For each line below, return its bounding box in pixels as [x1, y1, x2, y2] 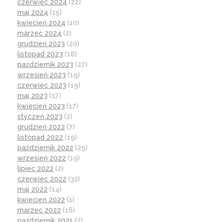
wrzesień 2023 [17, 70, 66, 79]
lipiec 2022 [17, 164, 54, 172]
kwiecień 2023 [17, 102, 65, 110]
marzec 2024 [17, 29, 61, 37]
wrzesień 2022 [17, 154, 66, 162]
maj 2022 [17, 185, 48, 193]
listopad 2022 [17, 133, 63, 141]
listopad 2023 [17, 50, 63, 58]
